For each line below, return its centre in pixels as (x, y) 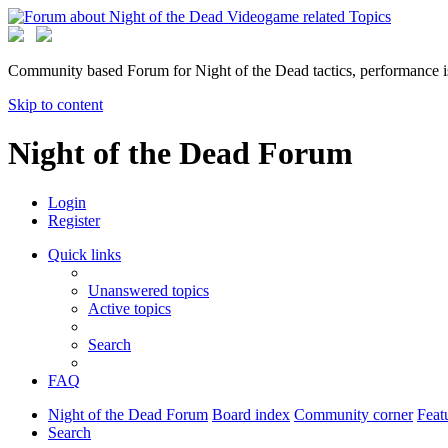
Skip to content (55, 104)
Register (74, 220)
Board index (251, 414)
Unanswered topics (148, 290)
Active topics (129, 308)
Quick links (84, 254)
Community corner (353, 414)
